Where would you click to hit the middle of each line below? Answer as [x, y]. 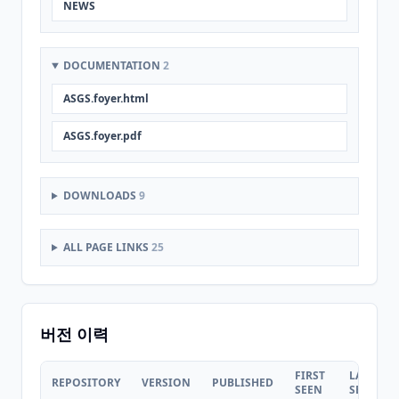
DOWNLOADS [101, 195]
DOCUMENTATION [113, 65]
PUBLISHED [243, 383]
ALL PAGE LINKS [107, 247]
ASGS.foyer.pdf [102, 136]
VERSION [166, 383]
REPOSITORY [86, 383]
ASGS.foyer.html [106, 98]
